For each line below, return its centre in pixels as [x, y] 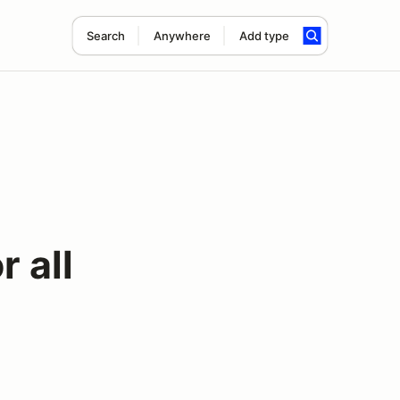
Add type [264, 36]
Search [105, 36]
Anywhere [182, 36]
